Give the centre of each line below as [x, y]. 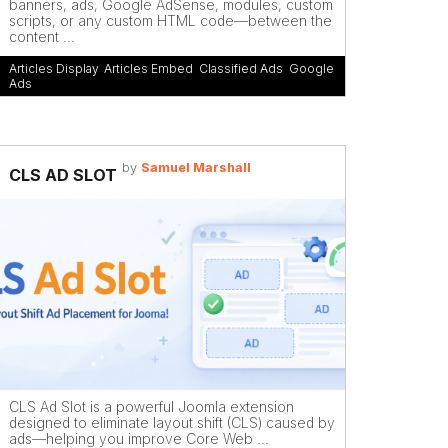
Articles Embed [148, 68]
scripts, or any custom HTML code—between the [170, 20]
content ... [42, 36]
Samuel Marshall [195, 167]
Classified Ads [241, 68]
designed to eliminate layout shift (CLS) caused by [172, 422]
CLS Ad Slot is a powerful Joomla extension [151, 406]
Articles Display [53, 68]
